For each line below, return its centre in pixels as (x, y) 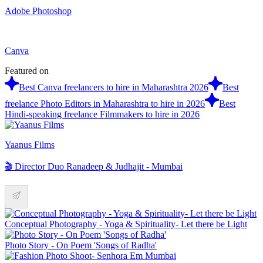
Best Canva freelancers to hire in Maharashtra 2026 (114, 87)
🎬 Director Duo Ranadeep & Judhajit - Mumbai (94, 166)
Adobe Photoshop (38, 11)
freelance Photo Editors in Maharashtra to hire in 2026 (105, 103)
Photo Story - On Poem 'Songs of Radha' (81, 245)
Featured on (27, 70)
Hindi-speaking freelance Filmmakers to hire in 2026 (102, 114)
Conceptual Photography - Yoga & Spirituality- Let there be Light (126, 224)
